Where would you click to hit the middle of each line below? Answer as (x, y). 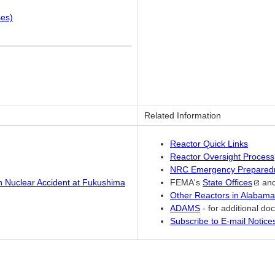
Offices (239, 183)
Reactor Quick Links (209, 144)
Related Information (183, 116)
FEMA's (186, 183)
